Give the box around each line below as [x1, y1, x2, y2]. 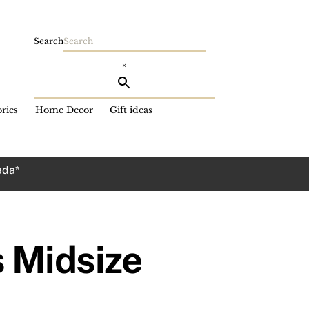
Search [34, 36, 64, 46]
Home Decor [34, 104, 93, 115]
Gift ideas [110, 104, 153, 115]
